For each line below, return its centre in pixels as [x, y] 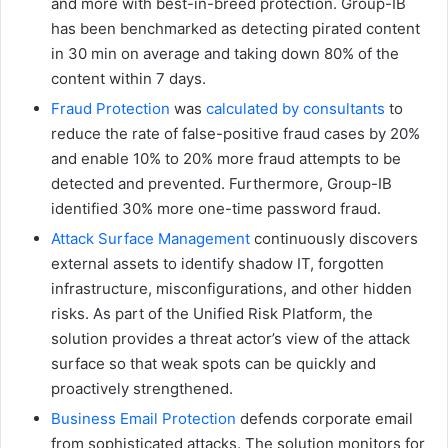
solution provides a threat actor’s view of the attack [230, 339]
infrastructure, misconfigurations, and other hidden [231, 289]
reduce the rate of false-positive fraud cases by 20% [235, 134]
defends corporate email [324, 419]
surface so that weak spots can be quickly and [213, 364]
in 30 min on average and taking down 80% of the [225, 54]
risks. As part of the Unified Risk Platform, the [212, 314]
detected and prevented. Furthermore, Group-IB [221, 184]
